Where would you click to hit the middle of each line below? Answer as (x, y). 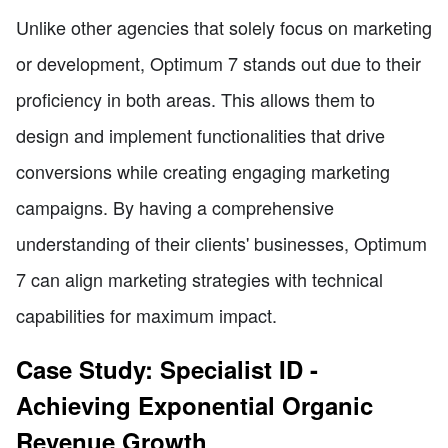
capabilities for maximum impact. (146, 314)
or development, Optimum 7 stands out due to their (218, 62)
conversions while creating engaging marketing (203, 170)
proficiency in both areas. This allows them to (195, 98)
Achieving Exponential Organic (194, 404)
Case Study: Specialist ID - (167, 368)
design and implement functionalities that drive (200, 134)
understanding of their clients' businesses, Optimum (221, 242)
